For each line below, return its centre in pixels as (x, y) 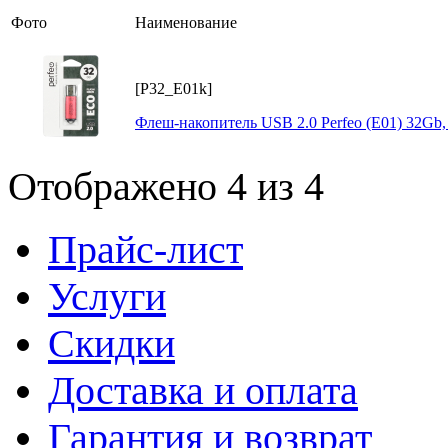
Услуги (107, 297)
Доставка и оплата (203, 391)
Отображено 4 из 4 (166, 187)
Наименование (186, 23)
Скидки (111, 344)
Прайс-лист (145, 250)
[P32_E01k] (173, 89)
